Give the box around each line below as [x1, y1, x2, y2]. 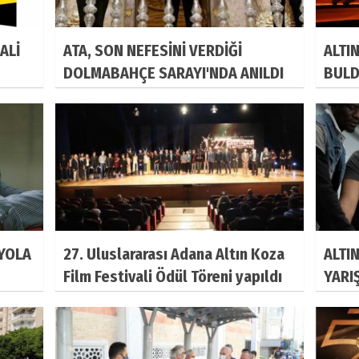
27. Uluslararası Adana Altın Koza [63, 244, 284, 264]
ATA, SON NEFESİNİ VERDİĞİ [63, 40, 242, 60]
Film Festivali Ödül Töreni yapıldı [63, 267, 282, 287]
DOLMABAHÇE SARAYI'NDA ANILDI [63, 63, 284, 83]
